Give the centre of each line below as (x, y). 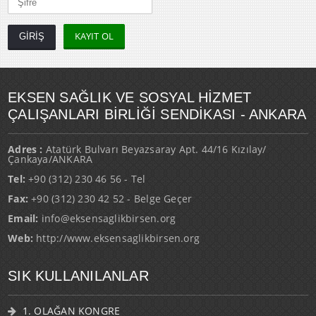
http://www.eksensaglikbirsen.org (116, 238)
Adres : (27, 150)
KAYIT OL (94, 36)
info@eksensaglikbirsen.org (107, 219)
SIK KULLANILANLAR (78, 276)
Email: (23, 219)
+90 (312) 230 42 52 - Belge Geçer (110, 199)
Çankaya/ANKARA (50, 159)
